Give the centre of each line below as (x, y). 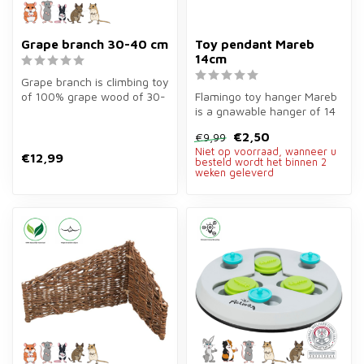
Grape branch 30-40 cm (95, 43)
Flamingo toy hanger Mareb (266, 96)
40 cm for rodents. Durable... (94, 110)
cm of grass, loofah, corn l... (266, 125)
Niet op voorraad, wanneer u (266, 151)
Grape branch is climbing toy (95, 81)
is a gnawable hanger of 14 (265, 110)
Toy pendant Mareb (255, 43)
